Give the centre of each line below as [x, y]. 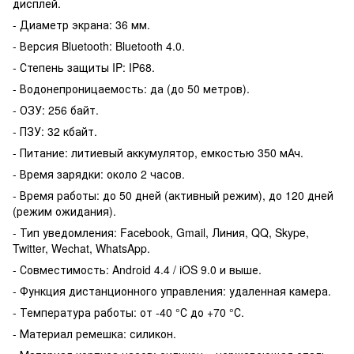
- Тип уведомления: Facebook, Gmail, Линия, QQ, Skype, [161, 232]
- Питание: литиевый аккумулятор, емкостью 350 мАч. [158, 152]
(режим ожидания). [64, 211]
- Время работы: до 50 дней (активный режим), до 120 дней [173, 195]
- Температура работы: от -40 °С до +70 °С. [128, 312]
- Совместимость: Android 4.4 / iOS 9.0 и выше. [137, 269]
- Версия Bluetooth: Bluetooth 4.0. [99, 45]
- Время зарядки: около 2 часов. [99, 173]
